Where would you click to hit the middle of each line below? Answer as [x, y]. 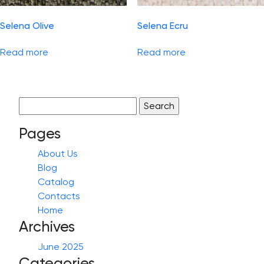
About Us [58, 153]
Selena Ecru [162, 25]
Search [34, 103]
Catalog [56, 181]
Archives [47, 226]
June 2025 [61, 246]
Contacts [59, 196]
